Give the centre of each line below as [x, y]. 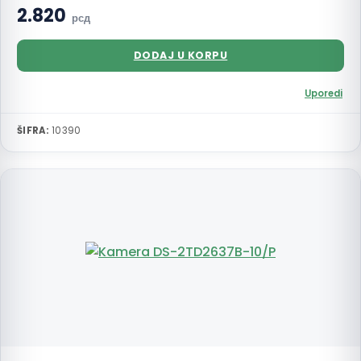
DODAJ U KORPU [180, 55]
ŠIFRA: [33, 131]
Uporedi [324, 93]
